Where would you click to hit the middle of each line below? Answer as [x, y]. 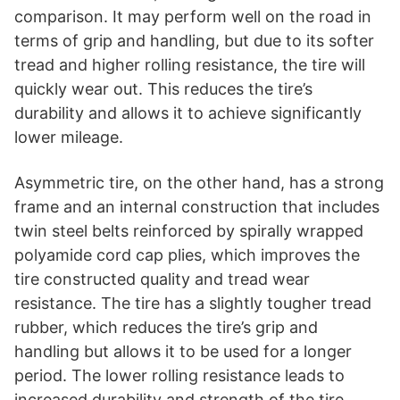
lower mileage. [69, 137]
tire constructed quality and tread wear [162, 279]
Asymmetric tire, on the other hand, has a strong [199, 182]
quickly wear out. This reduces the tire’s [163, 88]
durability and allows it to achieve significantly [188, 112]
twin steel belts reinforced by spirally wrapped [189, 230]
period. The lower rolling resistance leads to [179, 375]
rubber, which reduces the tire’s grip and [166, 327]
